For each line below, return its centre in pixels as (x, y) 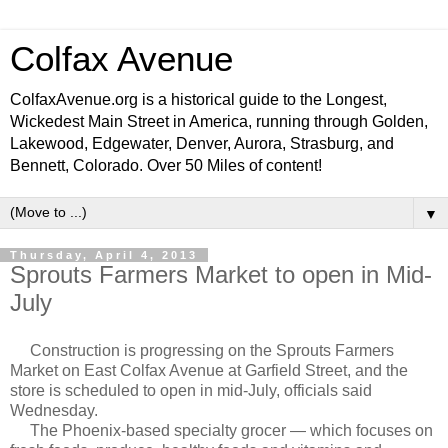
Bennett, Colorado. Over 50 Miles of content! (166, 165)
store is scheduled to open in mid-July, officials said (191, 390)
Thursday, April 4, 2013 (104, 255)
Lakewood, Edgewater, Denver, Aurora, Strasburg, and (202, 143)
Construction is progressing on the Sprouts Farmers (202, 350)
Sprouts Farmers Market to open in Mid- (221, 274)
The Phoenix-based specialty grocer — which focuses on (221, 430)
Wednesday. (54, 410)
